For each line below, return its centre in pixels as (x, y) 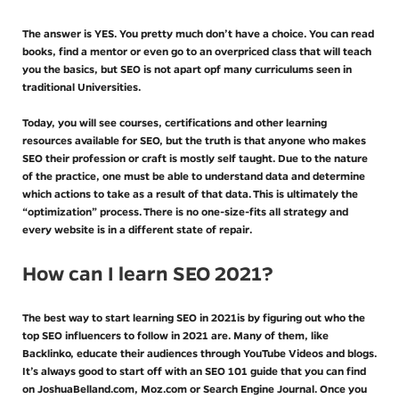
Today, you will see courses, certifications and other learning (175, 122)
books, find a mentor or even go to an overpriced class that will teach (197, 51)
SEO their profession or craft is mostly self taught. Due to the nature (195, 158)
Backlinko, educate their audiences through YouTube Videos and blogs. (199, 353)
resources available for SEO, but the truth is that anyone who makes (194, 140)
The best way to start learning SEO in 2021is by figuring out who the (194, 317)
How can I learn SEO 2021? (148, 273)
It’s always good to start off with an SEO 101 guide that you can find (194, 370)
